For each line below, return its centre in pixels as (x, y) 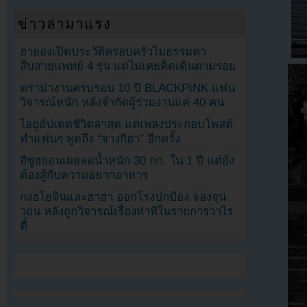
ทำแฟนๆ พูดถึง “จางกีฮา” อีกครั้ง (100, 138)
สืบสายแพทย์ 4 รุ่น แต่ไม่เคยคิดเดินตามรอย (128, 66)
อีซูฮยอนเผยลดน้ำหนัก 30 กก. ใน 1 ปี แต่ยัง (127, 160)
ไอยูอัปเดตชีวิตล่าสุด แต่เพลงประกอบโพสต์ (127, 124)
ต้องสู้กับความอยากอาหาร (84, 175)
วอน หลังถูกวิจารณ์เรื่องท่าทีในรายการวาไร (127, 211)
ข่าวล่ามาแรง (65, 24)
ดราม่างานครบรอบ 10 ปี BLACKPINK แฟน (128, 88)
